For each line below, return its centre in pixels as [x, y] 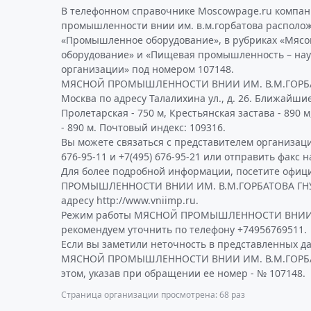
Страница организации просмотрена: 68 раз [153, 295]
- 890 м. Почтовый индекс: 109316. [143, 127]
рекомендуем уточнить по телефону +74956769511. [184, 229]
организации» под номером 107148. [148, 69]
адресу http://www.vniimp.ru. [130, 200]
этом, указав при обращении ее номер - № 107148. [183, 273]
